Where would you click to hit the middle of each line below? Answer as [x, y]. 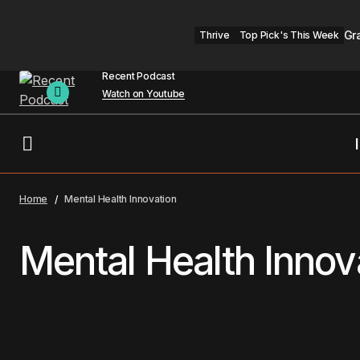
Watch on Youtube [144, 94]
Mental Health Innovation [121, 199]
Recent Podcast [139, 76]
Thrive [215, 35]
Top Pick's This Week [289, 35]
